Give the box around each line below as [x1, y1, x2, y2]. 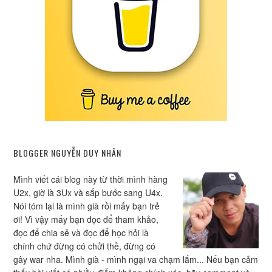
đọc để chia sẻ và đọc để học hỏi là [13, 226, 149, 239]
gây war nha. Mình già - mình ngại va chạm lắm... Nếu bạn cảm [13, 253, 259, 265]
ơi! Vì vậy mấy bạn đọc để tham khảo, [13, 213, 159, 225]
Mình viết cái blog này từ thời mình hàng [13, 173, 168, 185]
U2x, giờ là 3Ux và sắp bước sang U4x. [13, 186, 163, 199]
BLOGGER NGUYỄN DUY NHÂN [13, 146, 122, 159]
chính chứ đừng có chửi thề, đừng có [13, 240, 156, 252]
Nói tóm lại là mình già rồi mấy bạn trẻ [13, 200, 160, 212]
